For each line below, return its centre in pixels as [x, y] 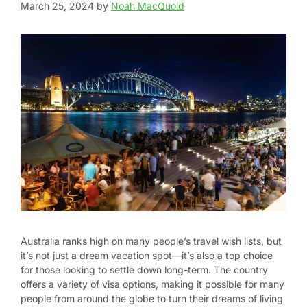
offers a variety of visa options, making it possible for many [152, 284]
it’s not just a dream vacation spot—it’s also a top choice [147, 256]
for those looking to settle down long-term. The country [144, 270]
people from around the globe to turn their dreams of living [152, 299]
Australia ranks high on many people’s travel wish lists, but [151, 241]
